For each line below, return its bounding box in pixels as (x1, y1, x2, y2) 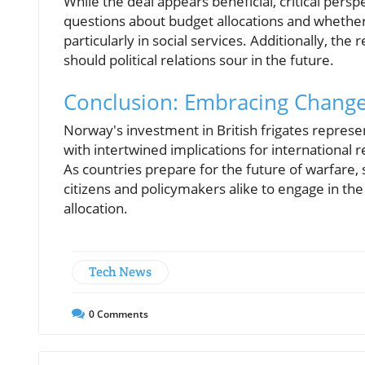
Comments (95, 306, 148, 321)
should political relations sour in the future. (64, 50, 334, 69)
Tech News (89, 262, 152, 280)
